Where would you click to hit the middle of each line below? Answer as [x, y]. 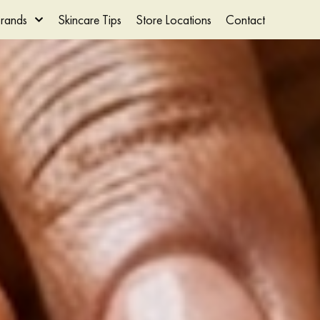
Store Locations [173, 20]
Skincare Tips [89, 20]
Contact [245, 20]
